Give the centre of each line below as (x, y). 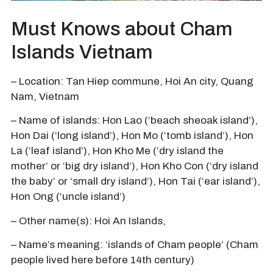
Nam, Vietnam (45, 96)
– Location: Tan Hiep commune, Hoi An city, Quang (132, 81)
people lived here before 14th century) (103, 260)
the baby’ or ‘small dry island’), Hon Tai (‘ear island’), (136, 182)
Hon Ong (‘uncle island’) (68, 197)
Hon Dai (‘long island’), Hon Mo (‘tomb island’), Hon (132, 136)
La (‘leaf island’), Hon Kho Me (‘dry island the (117, 151)
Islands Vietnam (82, 52)
